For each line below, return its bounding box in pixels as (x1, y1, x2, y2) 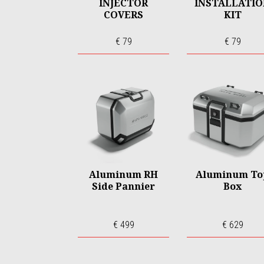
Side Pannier (92, 180, 155, 193)
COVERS (104, 8, 143, 21)
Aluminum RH (89, 168, 158, 181)
